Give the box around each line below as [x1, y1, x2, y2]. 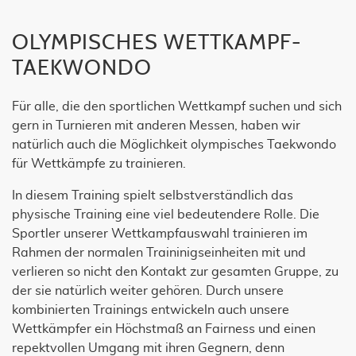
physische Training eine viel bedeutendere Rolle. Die [12, 208, 319, 222]
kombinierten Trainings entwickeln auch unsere [12, 304, 289, 317]
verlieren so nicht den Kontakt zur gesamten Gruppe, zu [12, 265, 339, 279]
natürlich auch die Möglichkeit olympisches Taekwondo [12, 138, 336, 152]
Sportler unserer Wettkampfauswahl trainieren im [12, 227, 308, 241]
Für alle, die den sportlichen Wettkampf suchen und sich [12, 100, 342, 114]
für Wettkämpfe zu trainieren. [12, 157, 186, 171]
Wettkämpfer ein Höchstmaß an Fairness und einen [12, 323, 315, 336]
